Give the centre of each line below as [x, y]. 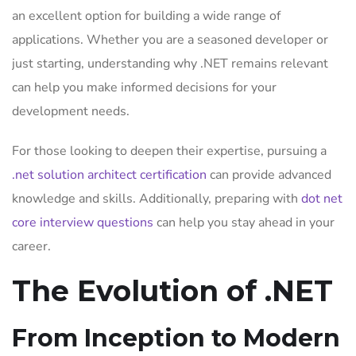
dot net [322, 199]
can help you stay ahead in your [244, 222]
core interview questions [83, 222]
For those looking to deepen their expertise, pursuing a [169, 151]
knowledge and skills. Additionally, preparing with [155, 199]
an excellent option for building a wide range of [146, 16]
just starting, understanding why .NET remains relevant [170, 64]
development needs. [71, 111]
